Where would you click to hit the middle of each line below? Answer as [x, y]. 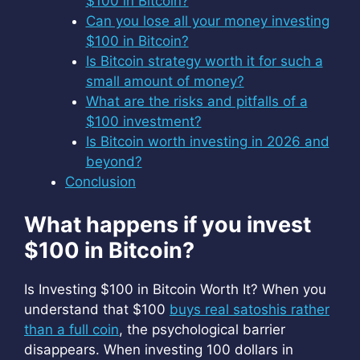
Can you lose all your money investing [207, 20]
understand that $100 [97, 309]
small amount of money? [165, 81]
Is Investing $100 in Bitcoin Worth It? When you [175, 289]
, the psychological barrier [202, 329]
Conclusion [100, 181]
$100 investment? [143, 121]
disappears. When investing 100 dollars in [159, 350]
